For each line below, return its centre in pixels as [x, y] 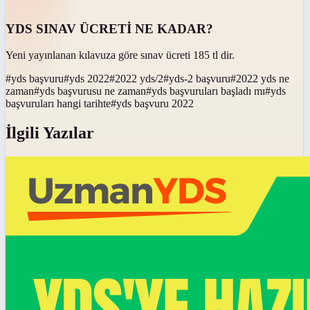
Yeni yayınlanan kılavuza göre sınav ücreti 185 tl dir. [120, 55]
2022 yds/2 [139, 79]
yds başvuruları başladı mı [208, 91]
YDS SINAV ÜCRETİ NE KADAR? [109, 28]
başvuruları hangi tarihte [58, 104]
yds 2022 [89, 79]
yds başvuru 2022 [155, 104]
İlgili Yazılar [50, 133]
